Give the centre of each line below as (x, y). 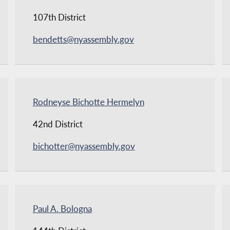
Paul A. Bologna (62, 209)
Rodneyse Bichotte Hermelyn (88, 102)
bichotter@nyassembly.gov (84, 146)
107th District (59, 17)
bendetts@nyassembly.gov (83, 40)
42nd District (57, 124)
